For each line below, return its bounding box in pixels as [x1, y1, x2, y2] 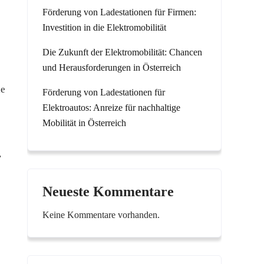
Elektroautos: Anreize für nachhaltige [42, 103, 180, 113]
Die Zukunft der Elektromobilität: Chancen [42, 47, 202, 57]
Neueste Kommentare [42, 184, 174, 199]
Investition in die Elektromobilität [42, 22, 166, 32]
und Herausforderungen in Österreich [42, 62, 181, 72]
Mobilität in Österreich [42, 118, 126, 128]
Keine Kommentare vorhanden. [42, 210, 160, 220]
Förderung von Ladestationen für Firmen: [42, 7, 196, 17]
